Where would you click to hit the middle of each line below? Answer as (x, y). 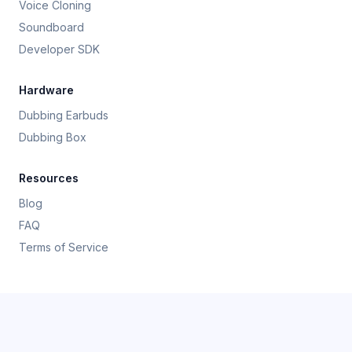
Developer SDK (59, 49)
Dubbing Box (53, 137)
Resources (49, 178)
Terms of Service (64, 247)
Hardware (46, 90)
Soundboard (51, 27)
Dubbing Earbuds (64, 115)
